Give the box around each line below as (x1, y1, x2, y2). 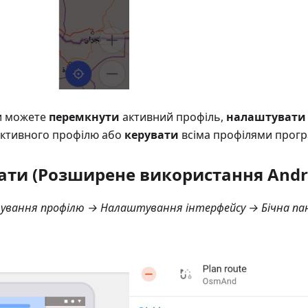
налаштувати (226, 109, 306, 125)
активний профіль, (120, 109, 226, 125)
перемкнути (49, 109, 120, 125)
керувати (124, 127, 179, 143)
